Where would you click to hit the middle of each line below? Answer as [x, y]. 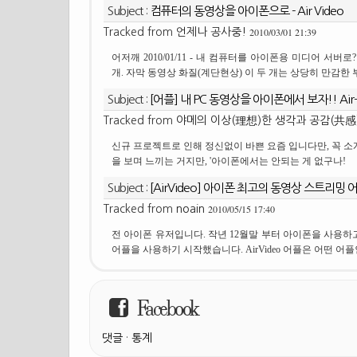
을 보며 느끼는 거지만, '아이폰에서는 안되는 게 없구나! [229, 161]
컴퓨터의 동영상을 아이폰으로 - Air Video [247, 10]
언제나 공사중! [211, 31]
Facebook [166, 308]
